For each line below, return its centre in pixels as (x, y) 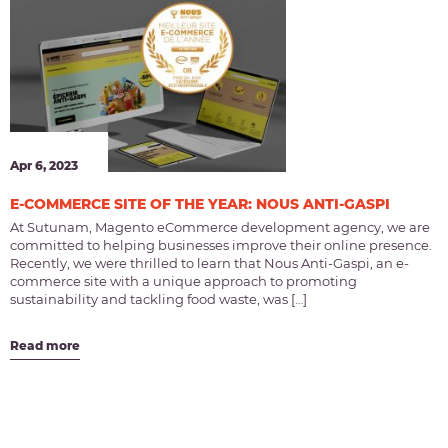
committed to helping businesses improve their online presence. (221, 245)
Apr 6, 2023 (44, 166)
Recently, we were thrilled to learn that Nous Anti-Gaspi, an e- (209, 263)
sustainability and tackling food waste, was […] (158, 299)
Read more (45, 346)
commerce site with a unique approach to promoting (183, 281)
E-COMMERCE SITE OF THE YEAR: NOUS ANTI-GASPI (200, 204)
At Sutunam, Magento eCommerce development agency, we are (220, 227)
